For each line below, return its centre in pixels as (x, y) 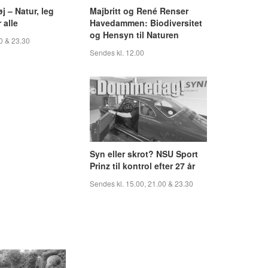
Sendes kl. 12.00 (117, 52)
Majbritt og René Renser (139, 10)
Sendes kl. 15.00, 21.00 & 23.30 (141, 184)
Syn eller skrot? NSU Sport (144, 154)
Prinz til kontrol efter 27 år (142, 166)
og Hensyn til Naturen (134, 34)
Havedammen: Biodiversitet (146, 22)
